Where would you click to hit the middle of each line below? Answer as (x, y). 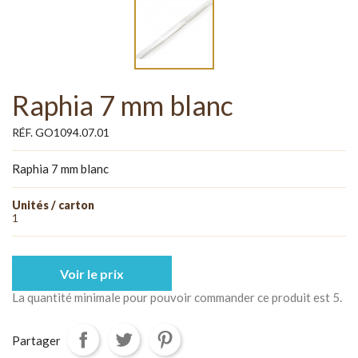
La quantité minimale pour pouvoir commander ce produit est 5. (177, 298)
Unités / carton (53, 205)
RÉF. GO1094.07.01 (61, 133)
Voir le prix (92, 274)
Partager (36, 341)
